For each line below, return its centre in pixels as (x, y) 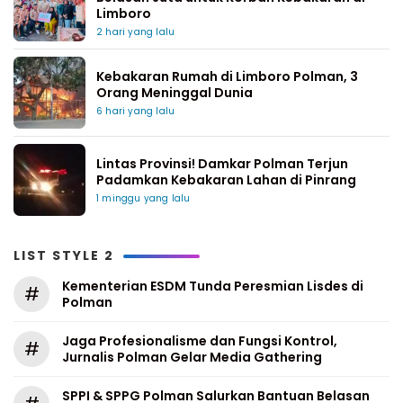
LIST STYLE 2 (64, 255)
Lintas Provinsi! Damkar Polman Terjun (222, 164)
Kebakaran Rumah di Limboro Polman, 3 (227, 76)
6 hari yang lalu (136, 111)
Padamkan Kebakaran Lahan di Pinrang (226, 180)
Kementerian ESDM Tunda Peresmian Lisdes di (213, 286)
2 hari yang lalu (136, 32)
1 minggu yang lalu (143, 198)
